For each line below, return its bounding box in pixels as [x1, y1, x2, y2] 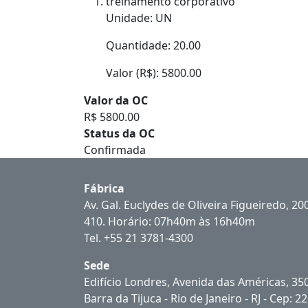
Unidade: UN [106, 10, 172, 25]
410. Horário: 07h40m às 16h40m [84, 214, 255, 229]
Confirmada [84, 142, 146, 157]
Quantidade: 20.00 [106, 38, 201, 53]
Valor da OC [84, 93, 148, 108]
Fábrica [84, 181, 124, 196]
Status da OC [84, 126, 155, 141]
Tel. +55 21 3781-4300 [84, 230, 193, 245]
